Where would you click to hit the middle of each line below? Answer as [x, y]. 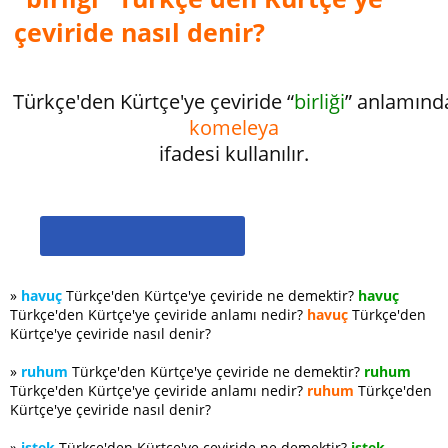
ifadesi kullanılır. [234, 153]
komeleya [234, 127]
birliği [319, 101]
